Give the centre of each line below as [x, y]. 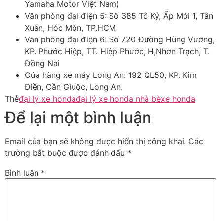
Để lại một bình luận [78, 118]
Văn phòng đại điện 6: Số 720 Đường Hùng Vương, [120, 40]
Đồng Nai [42, 63]
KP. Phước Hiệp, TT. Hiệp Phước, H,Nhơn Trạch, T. [117, 52]
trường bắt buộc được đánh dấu [66, 153]
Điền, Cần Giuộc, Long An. [74, 87]
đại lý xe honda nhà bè [118, 99]
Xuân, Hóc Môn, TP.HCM [70, 28]
